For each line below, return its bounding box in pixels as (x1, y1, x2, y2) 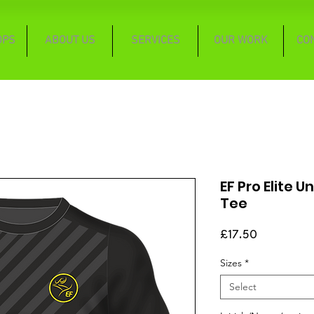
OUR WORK (214, 34, 268, 48)
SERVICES (130, 34, 180, 48)
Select (229, 280, 257, 293)
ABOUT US (44, 34, 95, 48)
